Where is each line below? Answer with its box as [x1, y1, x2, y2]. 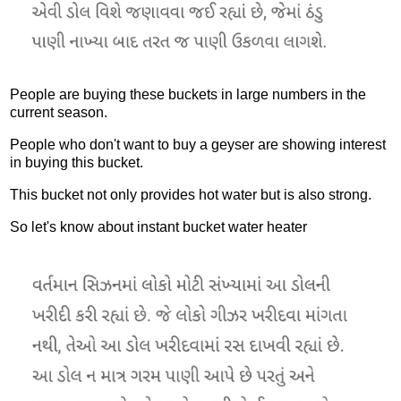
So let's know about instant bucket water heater [10, 218, 307, 235]
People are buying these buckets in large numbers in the [10, 87, 366, 103]
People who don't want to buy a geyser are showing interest [10, 136, 386, 152]
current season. [10, 105, 111, 121]
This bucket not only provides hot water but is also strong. [10, 186, 375, 202]
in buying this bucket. [10, 154, 147, 170]
